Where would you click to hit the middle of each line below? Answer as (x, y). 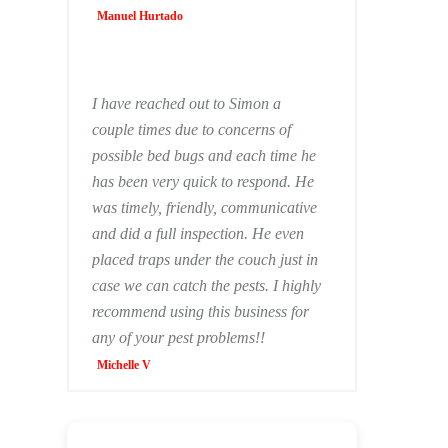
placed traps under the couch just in (204, 259)
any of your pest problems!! (178, 337)
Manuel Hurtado (139, 16)
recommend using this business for (200, 311)
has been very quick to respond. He (202, 181)
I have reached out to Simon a (186, 103)
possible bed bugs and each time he (203, 155)
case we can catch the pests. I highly (206, 285)
